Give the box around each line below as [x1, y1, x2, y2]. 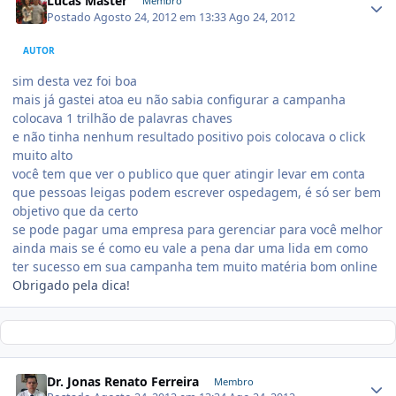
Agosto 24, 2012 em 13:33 [94, 9, 230, 25]
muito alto [12, 146, 72, 164]
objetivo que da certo [12, 202, 138, 219]
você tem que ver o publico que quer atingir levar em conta [12, 164, 365, 182]
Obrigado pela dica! [12, 276, 130, 293]
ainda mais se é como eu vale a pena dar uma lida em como [12, 239, 368, 256]
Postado [47, 9, 95, 25]
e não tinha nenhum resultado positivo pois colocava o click [12, 127, 365, 145]
